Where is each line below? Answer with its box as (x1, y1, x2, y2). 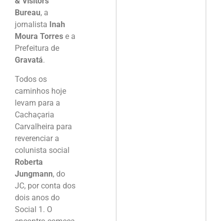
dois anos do (15, 192, 60, 202)
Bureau (15, 8, 40, 18)
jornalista (15, 20, 49, 30)
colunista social (15, 145, 70, 155)
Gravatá (15, 55, 43, 65)
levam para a (15, 98, 60, 108)
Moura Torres (15, 32, 63, 41)
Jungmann (15, 169, 53, 179)
